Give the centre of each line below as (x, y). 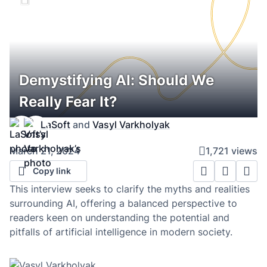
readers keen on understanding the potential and (119, 218)
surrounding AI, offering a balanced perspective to (123, 203)
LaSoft (55, 125)
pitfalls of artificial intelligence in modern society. (121, 232)
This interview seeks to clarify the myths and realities (130, 189)
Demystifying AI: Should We (117, 80)
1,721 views (232, 151)
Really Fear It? (68, 102)
